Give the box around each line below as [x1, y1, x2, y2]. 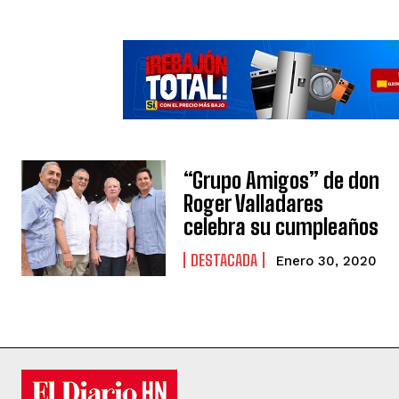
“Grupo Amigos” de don [183, 167, 380, 193]
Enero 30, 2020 [276, 252, 378, 269]
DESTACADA [191, 249, 258, 270]
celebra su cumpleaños [183, 213, 379, 240]
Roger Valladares [183, 190, 324, 216]
